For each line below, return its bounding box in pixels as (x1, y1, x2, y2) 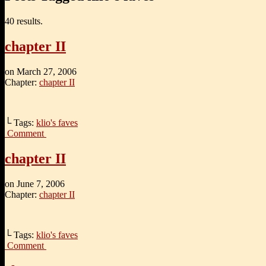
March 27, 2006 (17, 66, 77, 77)
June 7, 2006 (17, 178, 65, 189)
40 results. (5, 16, 43, 27)
